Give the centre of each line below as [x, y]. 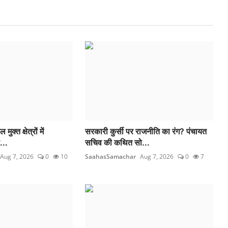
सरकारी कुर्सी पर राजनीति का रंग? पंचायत [146, 132]
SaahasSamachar [111, 157]
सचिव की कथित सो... [118, 143]
